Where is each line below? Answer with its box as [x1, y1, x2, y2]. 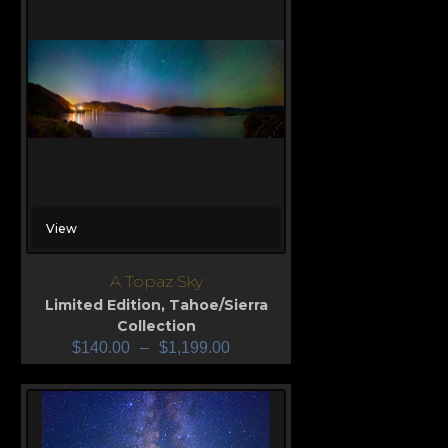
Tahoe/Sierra [168, 296, 268, 315]
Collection [116, 317, 196, 336]
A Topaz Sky [109, 272, 203, 292]
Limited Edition [44, 296, 161, 315]
